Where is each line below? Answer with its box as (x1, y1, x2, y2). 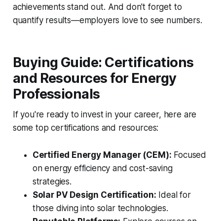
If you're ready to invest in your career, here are (12, 110, 197, 120)
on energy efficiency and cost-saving (32, 163, 173, 174)
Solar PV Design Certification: (32, 190, 156, 200)
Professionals (12, 86, 100, 103)
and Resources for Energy (12, 70, 177, 87)
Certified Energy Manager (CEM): (32, 150, 172, 160)
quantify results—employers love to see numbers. (12, 15, 202, 26)
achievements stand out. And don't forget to (12, 2, 182, 12)
